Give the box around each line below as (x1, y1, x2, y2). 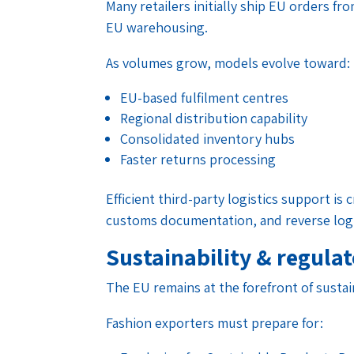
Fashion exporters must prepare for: (106, 313, 324, 332)
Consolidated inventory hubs (120, 129, 296, 148)
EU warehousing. (106, 17, 209, 36)
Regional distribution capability (120, 108, 308, 127)
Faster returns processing (120, 149, 277, 168)
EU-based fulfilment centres (120, 88, 289, 107)
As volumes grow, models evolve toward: (106, 53, 351, 72)
